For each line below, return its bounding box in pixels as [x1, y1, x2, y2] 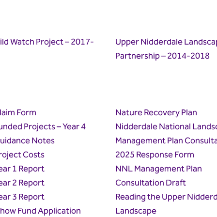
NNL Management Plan [115, 162, 202, 176]
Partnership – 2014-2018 [115, 49, 210, 63]
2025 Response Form [115, 148, 194, 162]
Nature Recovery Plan [115, 106, 197, 120]
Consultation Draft [115, 176, 186, 190]
